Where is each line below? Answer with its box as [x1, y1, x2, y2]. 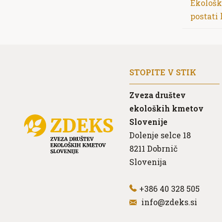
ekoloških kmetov [129, 103, 204, 113]
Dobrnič [145, 143, 178, 154]
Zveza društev [129, 89, 186, 100]
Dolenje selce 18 [129, 129, 191, 140]
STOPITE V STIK [129, 66, 197, 77]
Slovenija [129, 156, 167, 167]
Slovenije [129, 116, 168, 127]
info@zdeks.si [141, 196, 198, 207]
